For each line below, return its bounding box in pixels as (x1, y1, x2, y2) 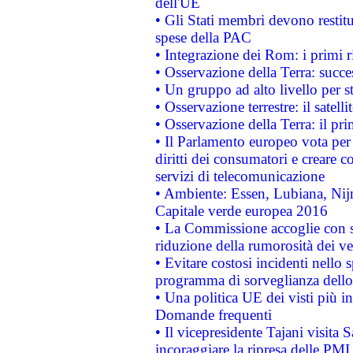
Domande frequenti (154, 307, 272, 323)
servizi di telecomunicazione (154, 168, 325, 184)
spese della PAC (154, 29, 251, 46)
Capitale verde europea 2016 (154, 203, 328, 219)
